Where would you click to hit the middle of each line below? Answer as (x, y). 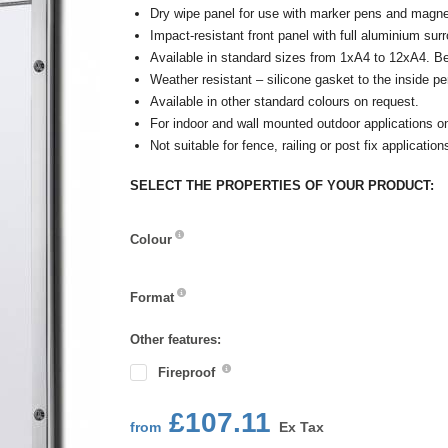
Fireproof (188, 372)
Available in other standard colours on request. (284, 101)
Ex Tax (301, 427)
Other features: (175, 339)
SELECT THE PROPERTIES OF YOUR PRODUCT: (281, 185)
